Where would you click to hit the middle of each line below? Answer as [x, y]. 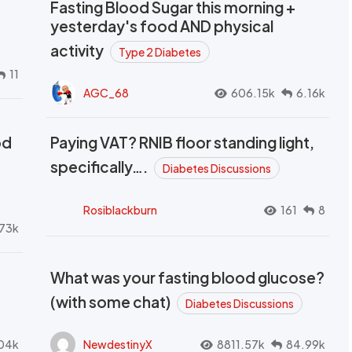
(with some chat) [112, 302]
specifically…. [100, 167]
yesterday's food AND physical [162, 26]
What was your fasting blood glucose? [187, 278]
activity [78, 51]
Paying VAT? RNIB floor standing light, [182, 143]
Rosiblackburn [120, 210]
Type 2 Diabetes [160, 52]
